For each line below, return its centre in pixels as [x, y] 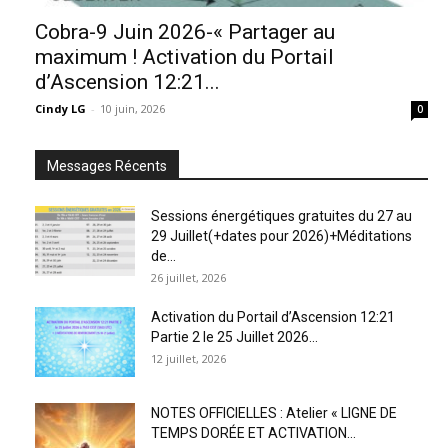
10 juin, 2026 [132, 108]
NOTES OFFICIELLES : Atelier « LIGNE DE [274, 412]
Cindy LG [60, 108]
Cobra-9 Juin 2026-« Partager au [185, 31]
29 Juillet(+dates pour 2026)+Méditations [281, 235]
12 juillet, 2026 [188, 358]
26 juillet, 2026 [188, 277]
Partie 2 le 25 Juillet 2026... [234, 336]
